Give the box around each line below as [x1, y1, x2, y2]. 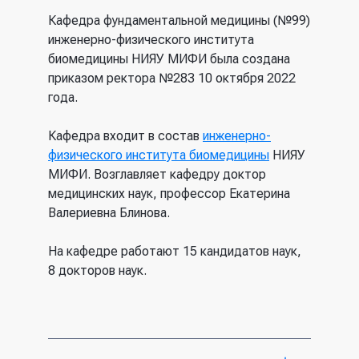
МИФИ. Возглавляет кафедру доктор [48, 167, 266, 182]
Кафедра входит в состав [48, 128, 203, 143]
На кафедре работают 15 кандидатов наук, [48, 244, 301, 259]
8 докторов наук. [48, 263, 147, 278]
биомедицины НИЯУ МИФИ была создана [48, 51, 290, 67]
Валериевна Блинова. [48, 205, 170, 220]
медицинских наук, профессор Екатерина [48, 186, 290, 201]
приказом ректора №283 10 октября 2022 [48, 71, 296, 86]
